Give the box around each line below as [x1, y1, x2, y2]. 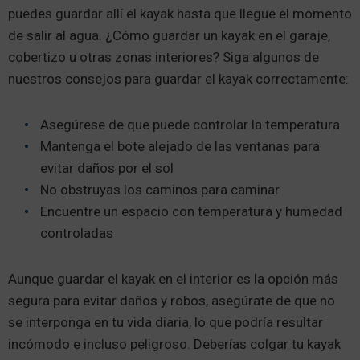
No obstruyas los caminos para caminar [40, 181, 280, 198]
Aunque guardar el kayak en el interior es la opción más [8, 270, 338, 287]
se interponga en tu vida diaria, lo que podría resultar [8, 313, 323, 330]
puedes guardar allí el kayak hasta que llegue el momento [8, 5, 352, 22]
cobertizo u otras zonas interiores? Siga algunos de [8, 48, 319, 65]
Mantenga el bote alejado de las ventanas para [40, 137, 320, 154]
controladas [40, 224, 113, 241]
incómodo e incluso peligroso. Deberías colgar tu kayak [8, 335, 341, 352]
